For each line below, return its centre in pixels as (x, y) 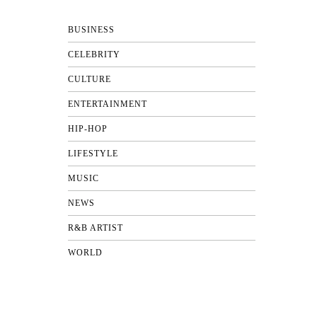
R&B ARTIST (96, 228)
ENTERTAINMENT (108, 104)
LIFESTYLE (93, 154)
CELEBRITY (94, 54)
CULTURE (90, 79)
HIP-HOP (88, 129)
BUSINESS (91, 30)
